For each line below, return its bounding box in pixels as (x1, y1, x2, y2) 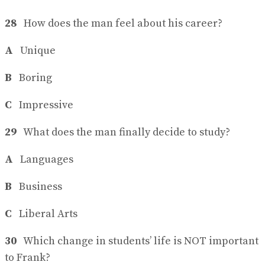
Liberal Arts (12, 207, 77, 221)
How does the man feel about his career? (17, 17, 222, 31)
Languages (13, 153, 73, 167)
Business (12, 180, 62, 194)
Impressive (12, 98, 73, 112)
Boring (14, 71, 52, 85)
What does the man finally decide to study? (17, 125, 230, 140)
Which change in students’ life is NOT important (17, 234, 258, 248)
